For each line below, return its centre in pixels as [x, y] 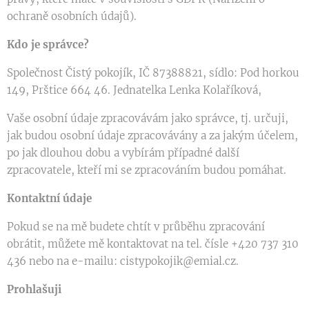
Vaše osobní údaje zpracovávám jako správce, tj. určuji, [148, 118]
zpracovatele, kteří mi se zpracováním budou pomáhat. [147, 170]
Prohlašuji [34, 289]
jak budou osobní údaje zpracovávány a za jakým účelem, [152, 136]
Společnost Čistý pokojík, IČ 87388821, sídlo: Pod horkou [153, 73]
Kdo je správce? [48, 44]
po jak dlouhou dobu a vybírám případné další [123, 153]
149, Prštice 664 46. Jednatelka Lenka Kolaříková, [134, 90]
